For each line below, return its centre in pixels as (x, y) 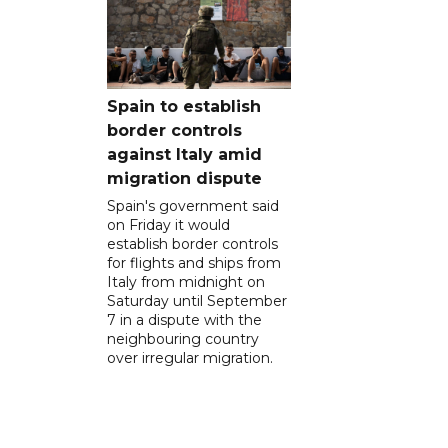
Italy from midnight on (186, 282)
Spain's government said (193, 206)
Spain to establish (184, 107)
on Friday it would (168, 225)
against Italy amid (184, 155)
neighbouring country (183, 339)
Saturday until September (197, 301)
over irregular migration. (190, 358)
